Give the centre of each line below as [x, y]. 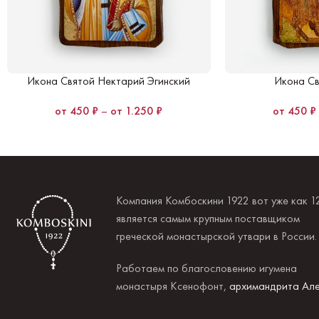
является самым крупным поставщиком [208, 218]
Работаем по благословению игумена [206, 268]
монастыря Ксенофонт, [172, 286]
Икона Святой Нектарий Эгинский [109, 80]
